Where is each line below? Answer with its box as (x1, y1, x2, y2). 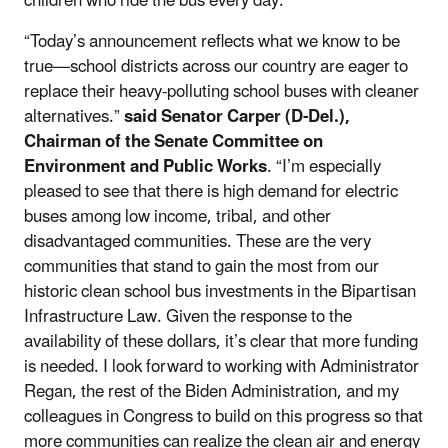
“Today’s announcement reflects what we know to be (24, 23, 400, 60)
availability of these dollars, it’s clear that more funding (24, 323, 418, 360)
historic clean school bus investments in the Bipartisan (24, 273, 416, 310)
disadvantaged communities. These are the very (24, 223, 371, 260)
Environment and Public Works (24, 148, 267, 185)
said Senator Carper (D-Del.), (124, 98, 350, 135)
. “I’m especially (267, 148, 381, 185)
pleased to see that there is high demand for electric (24, 173, 398, 210)
